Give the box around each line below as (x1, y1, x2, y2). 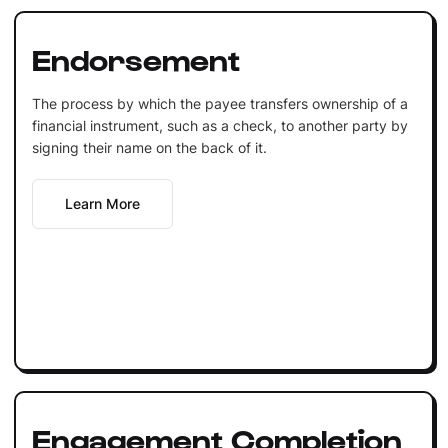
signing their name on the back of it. (31, 138, 267, 156)
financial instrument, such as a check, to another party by (31, 116, 408, 134)
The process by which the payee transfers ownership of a (31, 94, 408, 112)
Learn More (64, 194, 140, 212)
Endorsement (31, 39, 240, 76)
